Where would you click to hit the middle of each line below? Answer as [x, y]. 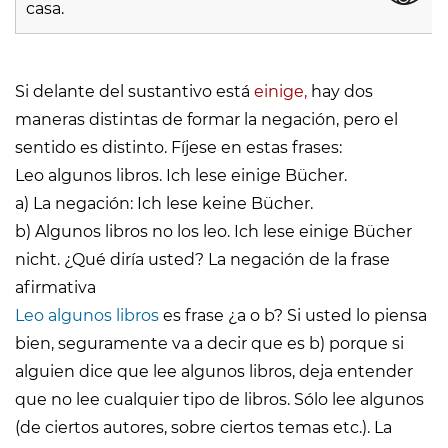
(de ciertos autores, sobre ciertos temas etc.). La [203, 428]
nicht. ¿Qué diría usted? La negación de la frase [202, 260]
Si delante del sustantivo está [134, 92]
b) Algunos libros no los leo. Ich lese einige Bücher [213, 232]
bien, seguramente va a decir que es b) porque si [209, 344]
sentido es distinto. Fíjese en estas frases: [178, 148]
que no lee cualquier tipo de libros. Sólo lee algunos [219, 400]
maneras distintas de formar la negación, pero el [206, 120]
